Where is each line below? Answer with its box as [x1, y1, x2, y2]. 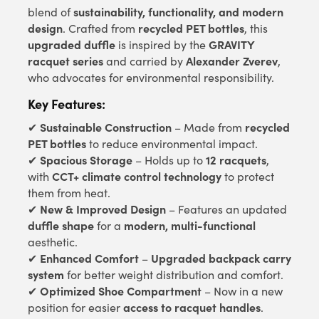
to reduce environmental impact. [86, 135, 258, 151]
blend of [28, 4, 73, 19]
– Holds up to [132, 152, 206, 167]
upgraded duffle [28, 36, 115, 52]
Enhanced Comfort [40, 249, 139, 266]
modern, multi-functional [124, 216, 256, 233]
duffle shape [28, 216, 94, 233]
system [28, 266, 64, 282]
